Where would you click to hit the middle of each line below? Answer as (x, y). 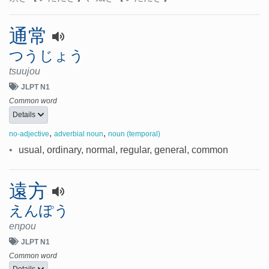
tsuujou (25, 71)
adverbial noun (79, 134)
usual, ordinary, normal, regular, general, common (123, 150)
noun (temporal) (134, 134)
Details (25, 114)
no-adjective (29, 134)
